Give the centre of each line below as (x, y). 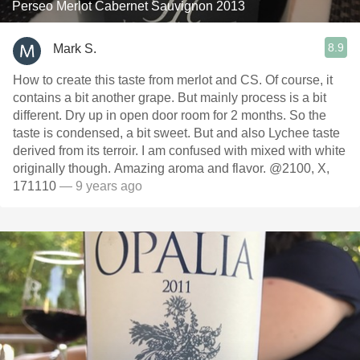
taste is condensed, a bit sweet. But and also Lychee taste (176, 133)
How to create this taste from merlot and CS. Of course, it (173, 80)
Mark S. (75, 48)
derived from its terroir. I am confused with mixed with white (179, 151)
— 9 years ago (99, 186)
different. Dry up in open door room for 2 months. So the (170, 115)
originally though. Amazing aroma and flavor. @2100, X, (171, 168)
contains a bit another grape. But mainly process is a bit (170, 98)
